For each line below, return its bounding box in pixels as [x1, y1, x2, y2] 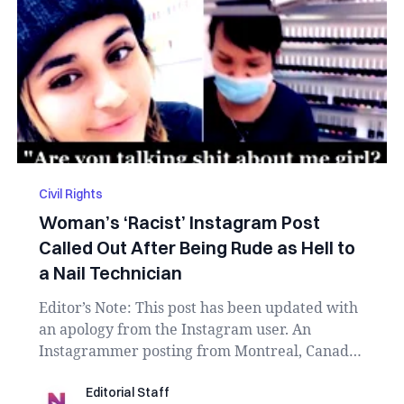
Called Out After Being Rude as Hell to [38, 236, 355, 259]
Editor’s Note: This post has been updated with [38, 298, 358, 317]
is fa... [38, 363, 78, 382]
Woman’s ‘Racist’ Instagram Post [38, 211, 320, 234]
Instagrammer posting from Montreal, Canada [38, 341, 357, 361]
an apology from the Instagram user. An [38, 319, 311, 339]
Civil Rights [38, 186, 103, 202]
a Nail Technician [38, 262, 182, 284]
